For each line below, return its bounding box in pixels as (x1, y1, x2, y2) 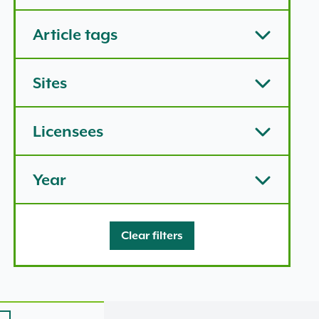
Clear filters (120, 228, 183, 243)
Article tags (32, 24, 117, 44)
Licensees (32, 121, 103, 141)
